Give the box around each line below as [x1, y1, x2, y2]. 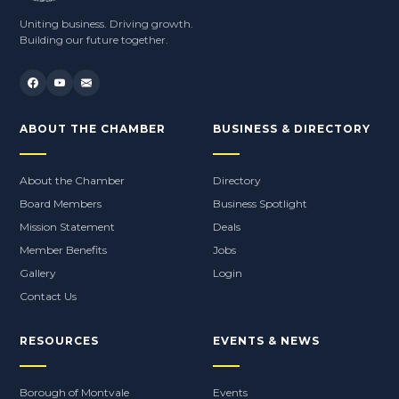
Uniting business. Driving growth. [20, 17, 193, 30]
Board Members [20, 197, 102, 210]
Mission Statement [20, 220, 115, 233]
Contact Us [20, 289, 77, 303]
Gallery [20, 266, 56, 280]
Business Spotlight [213, 197, 307, 210]
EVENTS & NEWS [213, 334, 320, 347]
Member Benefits [20, 243, 107, 256]
